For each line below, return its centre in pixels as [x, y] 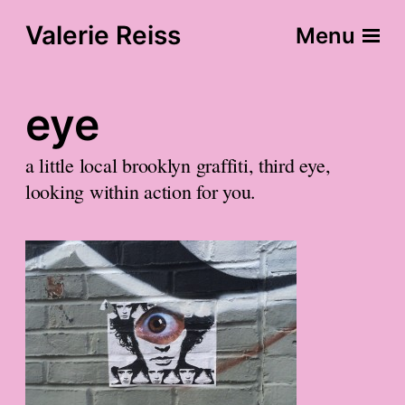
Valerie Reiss [103, 35]
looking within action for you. [141, 191]
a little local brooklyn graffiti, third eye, [178, 165]
